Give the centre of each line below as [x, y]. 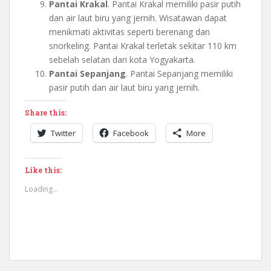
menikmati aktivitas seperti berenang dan [129, 31]
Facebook [131, 133]
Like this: [43, 170]
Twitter [63, 133]
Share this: [46, 112]
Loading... [41, 189]
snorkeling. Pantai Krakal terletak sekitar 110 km [143, 45]
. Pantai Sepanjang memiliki [179, 73]
